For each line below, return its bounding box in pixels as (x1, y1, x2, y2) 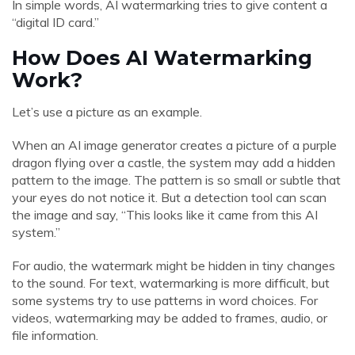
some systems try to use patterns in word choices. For (12, 292, 318, 308)
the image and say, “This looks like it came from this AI (12, 207, 318, 223)
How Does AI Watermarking (12, 45, 312, 70)
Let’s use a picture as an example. (12, 104, 202, 120)
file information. (12, 327, 98, 343)
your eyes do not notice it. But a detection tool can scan (12, 189, 326, 205)
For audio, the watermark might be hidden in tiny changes (12, 258, 335, 273)
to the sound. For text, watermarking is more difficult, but (12, 275, 330, 291)
